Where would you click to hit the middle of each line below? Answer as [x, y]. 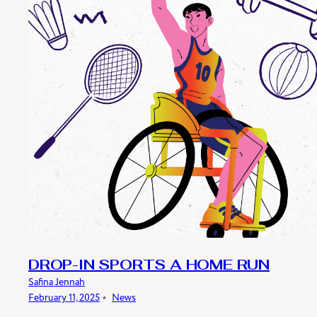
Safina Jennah [57, 282]
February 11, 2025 [64, 297]
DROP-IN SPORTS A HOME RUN [149, 266]
